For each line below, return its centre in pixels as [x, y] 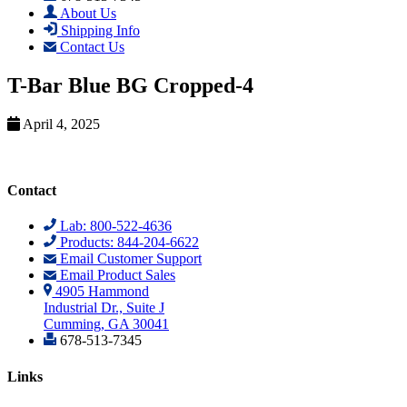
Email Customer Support [129, 259]
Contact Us [90, 46]
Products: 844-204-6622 [127, 243]
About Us [87, 13]
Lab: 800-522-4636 [114, 226]
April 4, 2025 [60, 124]
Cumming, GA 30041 [106, 324]
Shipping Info [98, 30]
